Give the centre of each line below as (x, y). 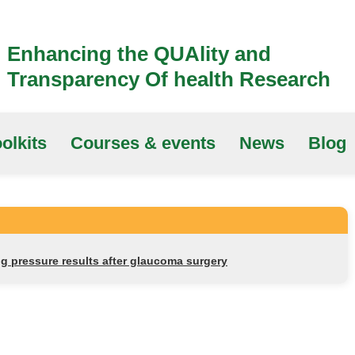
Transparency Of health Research (169, 79)
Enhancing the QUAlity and (139, 54)
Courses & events (143, 143)
